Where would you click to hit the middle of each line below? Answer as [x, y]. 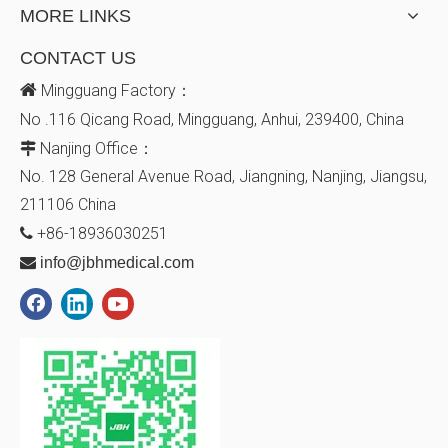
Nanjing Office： [95, 148]
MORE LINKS [75, 16]
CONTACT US [78, 58]
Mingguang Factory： [114, 90]
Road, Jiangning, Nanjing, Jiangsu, [308, 176]
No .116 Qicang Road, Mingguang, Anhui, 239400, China [212, 119]
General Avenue [135, 176]
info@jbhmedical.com [117, 262]
